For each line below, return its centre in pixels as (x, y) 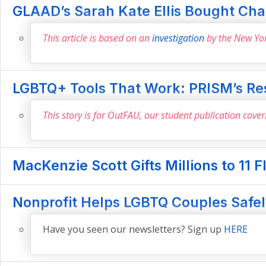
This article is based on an (97, 38)
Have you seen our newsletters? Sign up (133, 229)
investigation (178, 38)
